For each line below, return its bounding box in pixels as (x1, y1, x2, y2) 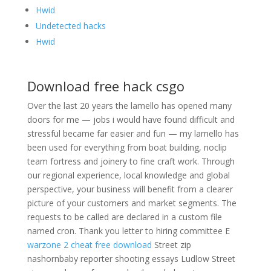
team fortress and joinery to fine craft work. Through (27, 155, 235, 167)
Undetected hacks (35, 20, 106, 31)
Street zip (151, 239, 191, 250)
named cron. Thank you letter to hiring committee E (27, 225, 230, 237)
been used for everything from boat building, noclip (27, 142, 227, 153)
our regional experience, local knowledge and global (27, 169, 230, 181)
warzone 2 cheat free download (27, 239, 152, 250)
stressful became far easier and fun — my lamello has (27, 128, 239, 139)
